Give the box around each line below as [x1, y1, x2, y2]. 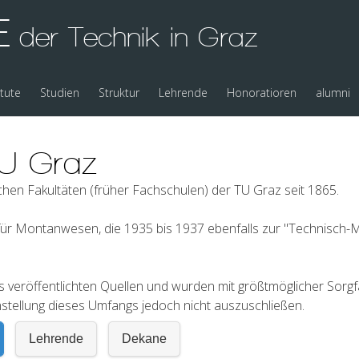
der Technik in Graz [10, 22, 258, 52]
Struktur [99, 85, 139, 100]
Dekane [122, 332, 167, 346]
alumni [316, 85, 350, 100]
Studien [40, 85, 79, 100]
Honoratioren [227, 85, 296, 100]
